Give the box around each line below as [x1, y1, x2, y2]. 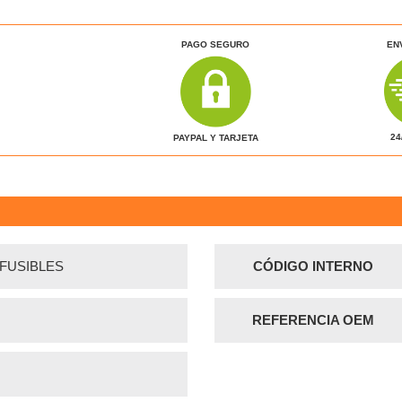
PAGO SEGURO [181, 39, 250, 50]
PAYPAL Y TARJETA [172, 133, 258, 144]
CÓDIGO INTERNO [253, 258, 373, 274]
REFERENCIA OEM [252, 311, 374, 328]
